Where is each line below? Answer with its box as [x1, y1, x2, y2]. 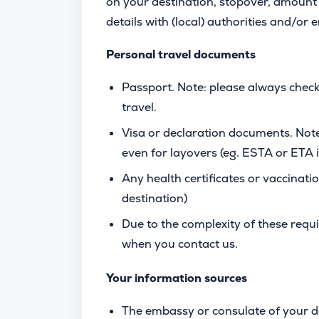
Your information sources [106, 271, 247, 286]
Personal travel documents [106, 47, 256, 62]
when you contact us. [122, 236, 241, 251]
